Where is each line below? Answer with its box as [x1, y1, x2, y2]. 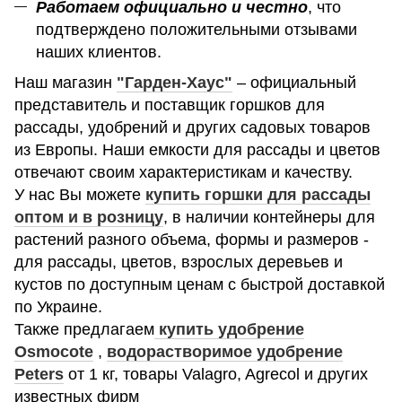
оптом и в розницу [14, 207, 163, 226]
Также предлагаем [14, 319, 154, 338]
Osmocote [14, 342, 93, 361]
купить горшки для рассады [145, 185, 371, 204]
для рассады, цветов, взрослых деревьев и [14, 252, 343, 271]
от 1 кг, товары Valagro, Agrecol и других [64, 364, 368, 383]
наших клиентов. [36, 43, 162, 62]
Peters [14, 364, 64, 383]
